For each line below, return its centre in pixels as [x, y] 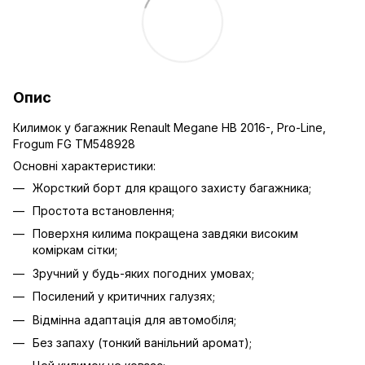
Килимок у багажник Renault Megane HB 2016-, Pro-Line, [169, 127]
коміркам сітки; [75, 250]
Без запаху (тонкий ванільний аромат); [142, 342]
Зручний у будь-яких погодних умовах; [143, 273]
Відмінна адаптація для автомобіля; [134, 319]
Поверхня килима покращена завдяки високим [165, 234]
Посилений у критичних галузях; [124, 297]
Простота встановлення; [103, 210]
